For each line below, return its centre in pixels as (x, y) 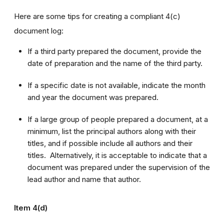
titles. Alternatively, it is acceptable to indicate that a (117, 155)
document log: (39, 30)
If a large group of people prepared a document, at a (118, 119)
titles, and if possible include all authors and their (110, 143)
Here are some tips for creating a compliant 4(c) (97, 16)
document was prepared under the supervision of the (119, 167)
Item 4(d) (31, 207)
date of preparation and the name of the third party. (115, 63)
